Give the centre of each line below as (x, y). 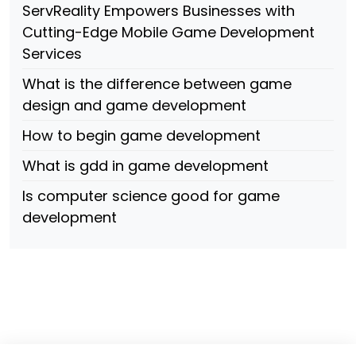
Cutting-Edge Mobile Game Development (168, 32)
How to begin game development (141, 135)
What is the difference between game (157, 84)
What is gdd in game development (145, 166)
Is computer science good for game (151, 196)
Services (52, 54)
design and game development (134, 105)
